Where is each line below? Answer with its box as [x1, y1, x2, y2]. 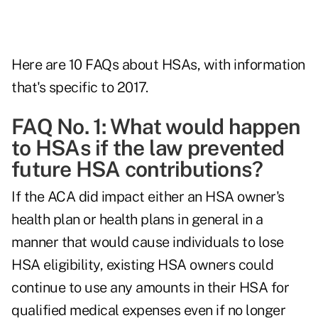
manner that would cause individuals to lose [11, 234, 284, 251]
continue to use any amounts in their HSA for [11, 279, 289, 297]
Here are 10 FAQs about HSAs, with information [11, 56, 305, 74]
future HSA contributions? [11, 156, 263, 182]
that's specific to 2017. [11, 79, 148, 97]
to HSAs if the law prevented [11, 135, 284, 161]
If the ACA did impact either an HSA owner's [11, 188, 285, 206]
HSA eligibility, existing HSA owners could [11, 256, 273, 274]
